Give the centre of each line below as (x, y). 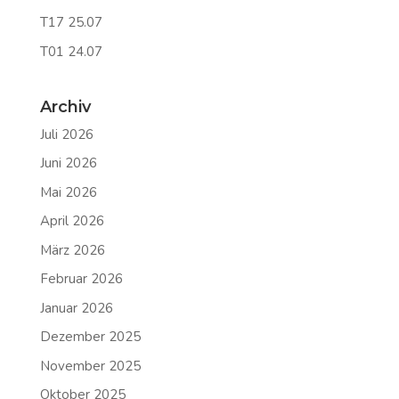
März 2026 (72, 250)
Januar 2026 (76, 308)
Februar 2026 (81, 279)
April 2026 (72, 221)
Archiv (65, 106)
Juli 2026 (66, 134)
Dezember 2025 (90, 337)
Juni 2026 (68, 163)
